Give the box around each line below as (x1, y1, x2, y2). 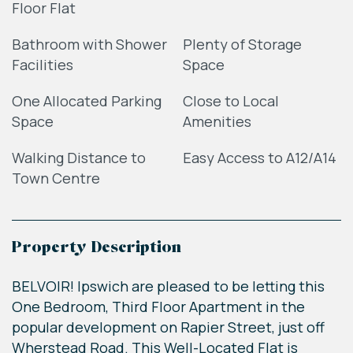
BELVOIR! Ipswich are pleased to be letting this (12, 277, 325, 296)
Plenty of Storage (182, 35, 302, 54)
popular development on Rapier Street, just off (12, 318, 325, 337)
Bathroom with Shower (12, 35, 167, 54)
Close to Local (182, 91, 279, 111)
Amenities (182, 112, 251, 132)
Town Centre (12, 169, 100, 188)
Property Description (12, 240, 181, 257)
